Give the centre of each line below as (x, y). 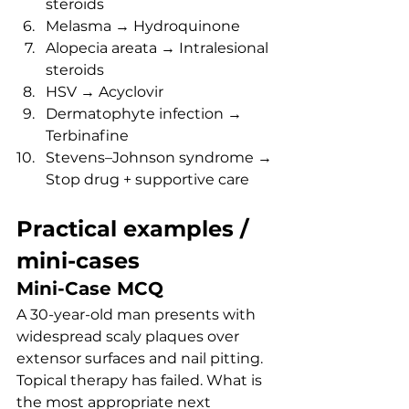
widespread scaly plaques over (130, 336)
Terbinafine (87, 136)
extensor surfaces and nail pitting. (142, 358)
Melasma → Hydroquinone (143, 26)
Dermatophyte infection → (146, 114)
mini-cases (78, 261)
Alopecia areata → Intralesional (159, 48)
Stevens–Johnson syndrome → (161, 157)
